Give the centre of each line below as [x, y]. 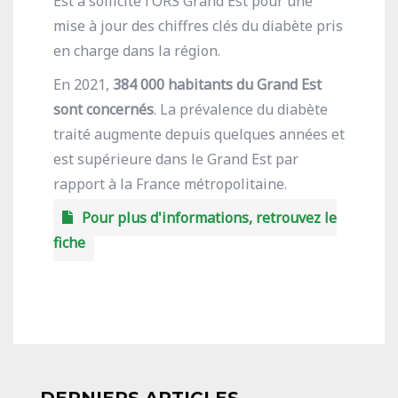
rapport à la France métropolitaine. [170, 184]
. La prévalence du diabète [241, 109]
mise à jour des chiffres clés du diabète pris [198, 26]
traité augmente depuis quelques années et [199, 134]
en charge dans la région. [137, 51]
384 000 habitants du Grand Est [217, 84]
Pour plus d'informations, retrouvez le [209, 218]
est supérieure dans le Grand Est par [176, 159]
